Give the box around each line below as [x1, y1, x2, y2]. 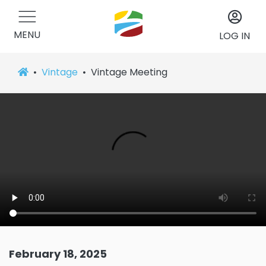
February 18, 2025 [9, 246, 107, 261]
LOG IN [219, 28, 250, 43]
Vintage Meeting [91, 65, 167, 79]
